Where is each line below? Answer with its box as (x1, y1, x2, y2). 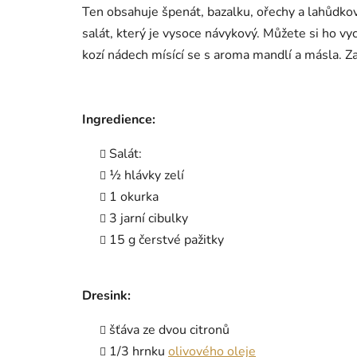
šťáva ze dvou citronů (109, 320, 229, 339)
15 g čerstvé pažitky (109, 230, 224, 249)
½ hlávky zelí (109, 166, 184, 184)
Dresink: (82, 286, 131, 304)
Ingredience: (82, 110, 155, 128)
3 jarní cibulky (109, 209, 188, 227)
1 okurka (109, 187, 159, 206)
